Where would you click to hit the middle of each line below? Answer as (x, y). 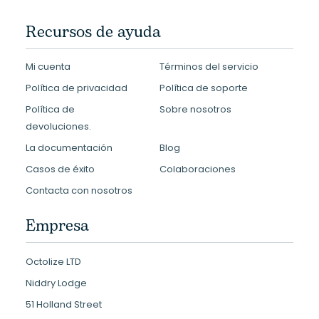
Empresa (57, 226)
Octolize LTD (53, 262)
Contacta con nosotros (79, 190)
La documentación (69, 148)
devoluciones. (58, 126)
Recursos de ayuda (93, 32)
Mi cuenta (48, 67)
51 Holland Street (64, 304)
